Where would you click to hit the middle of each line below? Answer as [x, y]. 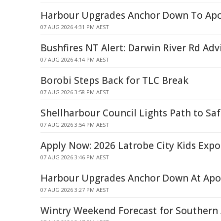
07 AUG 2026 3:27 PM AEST [75, 190]
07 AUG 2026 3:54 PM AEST [75, 125]
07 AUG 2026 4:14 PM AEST [75, 59]
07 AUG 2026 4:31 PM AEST [75, 27]
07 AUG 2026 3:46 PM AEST [75, 157]
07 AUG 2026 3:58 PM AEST [75, 92]
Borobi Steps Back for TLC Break [114, 80]
